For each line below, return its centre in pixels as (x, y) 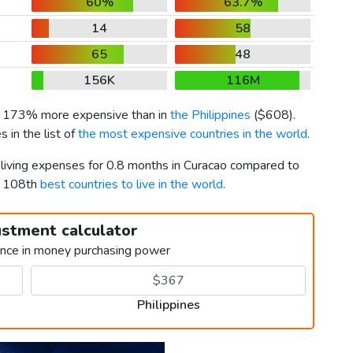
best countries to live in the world (132, 185)
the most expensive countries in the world (193, 134)
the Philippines (210, 115)
